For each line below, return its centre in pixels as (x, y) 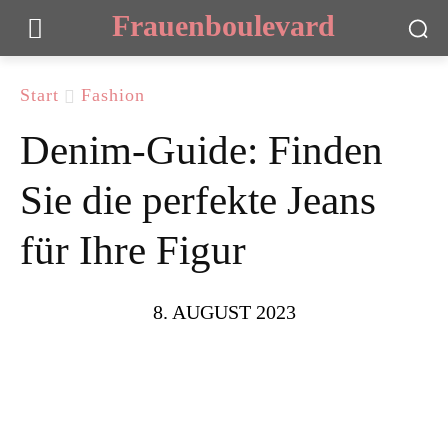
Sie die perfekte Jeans (198, 199)
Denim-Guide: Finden (201, 149)
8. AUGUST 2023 (224, 312)
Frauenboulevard (224, 25)
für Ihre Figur (133, 249)
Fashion (113, 95)
